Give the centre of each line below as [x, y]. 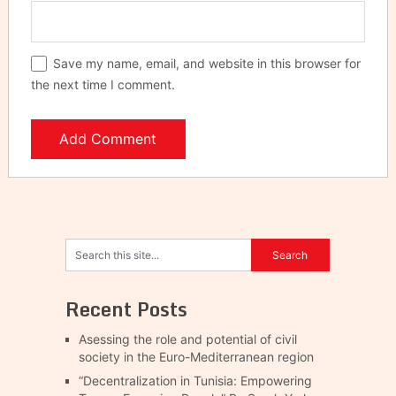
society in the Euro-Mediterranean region [196, 357]
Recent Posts [126, 309]
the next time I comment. [103, 85]
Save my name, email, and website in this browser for [206, 64]
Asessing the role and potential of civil [187, 339]
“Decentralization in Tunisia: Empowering [195, 381]
